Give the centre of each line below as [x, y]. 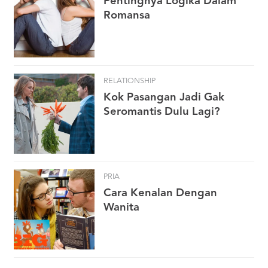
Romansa [127, 16]
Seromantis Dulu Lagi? [162, 112]
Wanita [121, 208]
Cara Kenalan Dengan [160, 194]
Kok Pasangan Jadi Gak [164, 97]
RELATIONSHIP [130, 81]
